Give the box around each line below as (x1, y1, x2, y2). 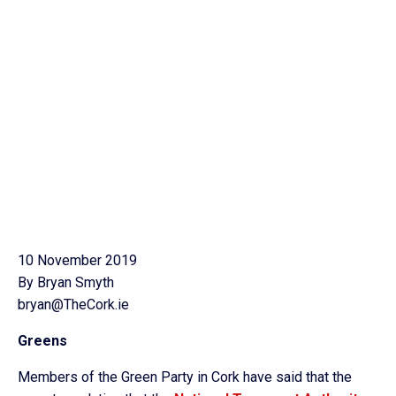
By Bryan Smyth (18, 274, 114, 291)
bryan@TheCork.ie (18, 296, 129, 313)
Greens (18, 332, 67, 349)
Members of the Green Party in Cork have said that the (18, 369, 352, 385)
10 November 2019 (18, 252, 137, 269)
